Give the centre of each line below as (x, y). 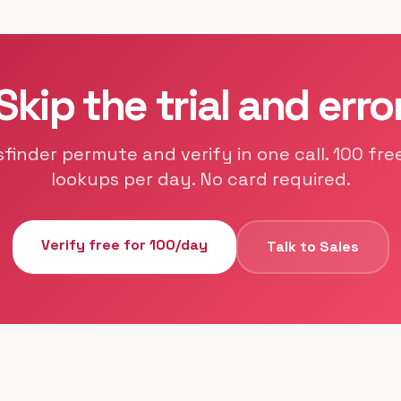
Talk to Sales (312, 247)
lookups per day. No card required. (200, 179)
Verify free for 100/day (124, 245)
